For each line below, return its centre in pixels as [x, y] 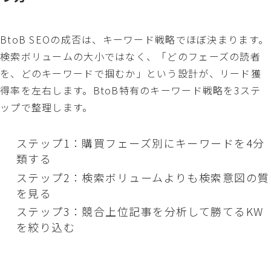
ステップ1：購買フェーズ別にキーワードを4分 [140, 143]
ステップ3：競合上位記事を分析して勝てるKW [140, 211]
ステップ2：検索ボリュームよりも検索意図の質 [143, 177]
